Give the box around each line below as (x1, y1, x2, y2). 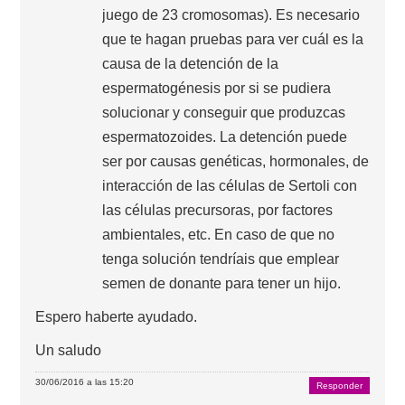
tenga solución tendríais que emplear (102, 250, 340, 267)
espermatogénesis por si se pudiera (102, 80, 332, 96)
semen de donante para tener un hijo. (102, 275, 342, 291)
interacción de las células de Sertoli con (102, 177, 358, 193)
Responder (316, 380, 363, 391)
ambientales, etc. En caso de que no (102, 226, 335, 242)
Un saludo (35, 342, 102, 358)
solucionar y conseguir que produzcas (102, 104, 346, 120)
